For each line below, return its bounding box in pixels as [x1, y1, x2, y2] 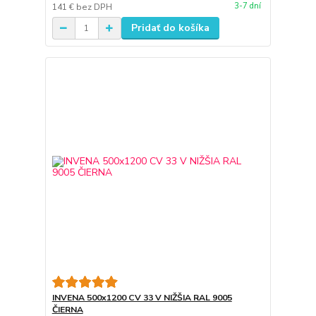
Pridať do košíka [130, 21, 209, 35]
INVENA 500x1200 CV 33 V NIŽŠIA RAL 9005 [51, 292, 232, 303]
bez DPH [75, 1, 112, 13]
